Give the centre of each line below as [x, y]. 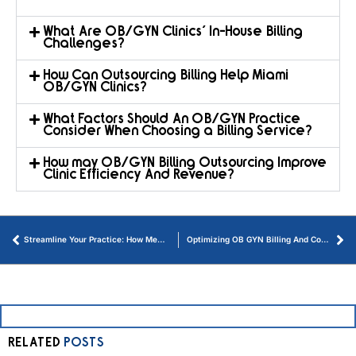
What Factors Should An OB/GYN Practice [172, 119]
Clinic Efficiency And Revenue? [138, 175]
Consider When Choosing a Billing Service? [177, 131]
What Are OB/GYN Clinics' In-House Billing [173, 32]
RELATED [36, 343]
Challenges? [83, 44]
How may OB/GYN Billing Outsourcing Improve [185, 163]
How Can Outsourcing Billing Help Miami [166, 75]
